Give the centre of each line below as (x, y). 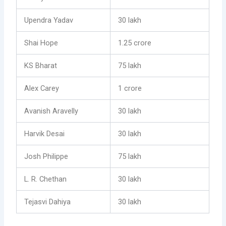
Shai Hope (41, 43)
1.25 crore (135, 43)
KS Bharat (41, 65)
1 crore (130, 88)
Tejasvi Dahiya (48, 202)
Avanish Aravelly (51, 111)
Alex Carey (42, 88)
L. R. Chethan (46, 179)
